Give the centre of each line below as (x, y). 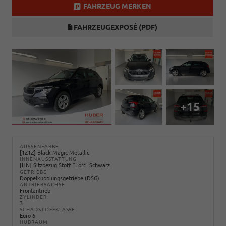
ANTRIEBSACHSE (42, 184)
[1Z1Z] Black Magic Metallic (54, 153)
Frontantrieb (35, 190)
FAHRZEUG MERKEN (117, 6)
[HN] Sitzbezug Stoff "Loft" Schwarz (65, 165)
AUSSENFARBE (38, 146)
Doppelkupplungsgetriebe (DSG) (60, 178)
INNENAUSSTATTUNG (48, 159)
